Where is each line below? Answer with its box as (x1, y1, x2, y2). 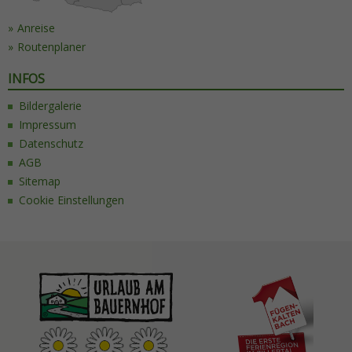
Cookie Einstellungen (19, 192, 124, 208)
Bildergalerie (19, 98, 82, 114)
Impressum (19, 117, 76, 133)
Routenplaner (17, 39, 86, 55)
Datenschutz (19, 136, 83, 152)
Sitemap (19, 174, 60, 189)
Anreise (17, 20, 55, 36)
